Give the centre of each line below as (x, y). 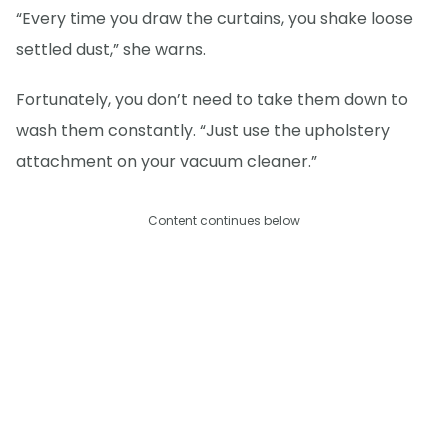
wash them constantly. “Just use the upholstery (203, 130)
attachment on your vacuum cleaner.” (166, 161)
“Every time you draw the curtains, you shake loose (214, 18)
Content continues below (224, 220)
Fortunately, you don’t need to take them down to (212, 99)
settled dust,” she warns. (111, 49)
